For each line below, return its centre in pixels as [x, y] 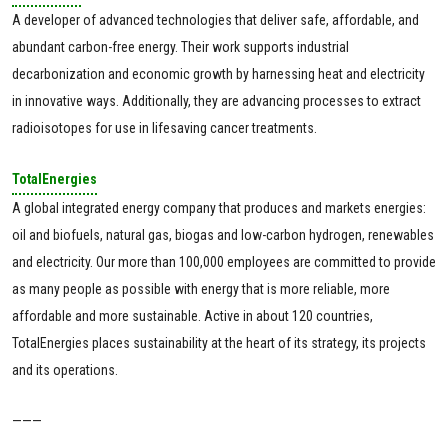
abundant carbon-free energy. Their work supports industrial [180, 47]
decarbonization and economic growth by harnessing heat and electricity [218, 74]
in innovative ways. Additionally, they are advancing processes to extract [216, 101]
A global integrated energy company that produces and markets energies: [219, 208]
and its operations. [65, 370]
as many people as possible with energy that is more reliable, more [201, 289]
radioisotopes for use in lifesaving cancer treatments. [164, 128]
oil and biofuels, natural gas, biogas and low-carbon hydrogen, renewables [223, 235]
